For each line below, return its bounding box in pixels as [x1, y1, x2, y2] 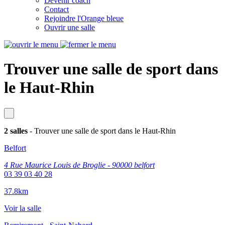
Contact [44, 5, 69, 14]
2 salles [4, 126, 30, 135]
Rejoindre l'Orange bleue [44, 14, 124, 23]
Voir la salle [4, 203, 41, 212]
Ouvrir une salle [44, 23, 95, 32]
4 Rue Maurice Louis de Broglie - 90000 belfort [4, 160, 155, 169]
